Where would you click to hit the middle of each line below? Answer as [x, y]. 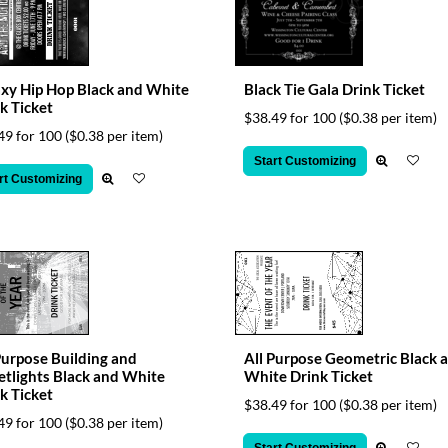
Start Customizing [304, 161]
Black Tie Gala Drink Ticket [334, 89]
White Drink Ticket [308, 376]
